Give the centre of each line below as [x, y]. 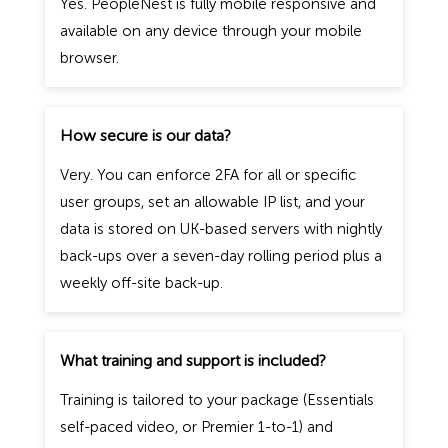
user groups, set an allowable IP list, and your [212, 201]
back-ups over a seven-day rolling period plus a [220, 255]
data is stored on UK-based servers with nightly [220, 228]
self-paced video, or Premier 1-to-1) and [196, 426]
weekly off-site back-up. [141, 282]
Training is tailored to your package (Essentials [216, 399]
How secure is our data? [145, 135]
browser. [89, 57]
